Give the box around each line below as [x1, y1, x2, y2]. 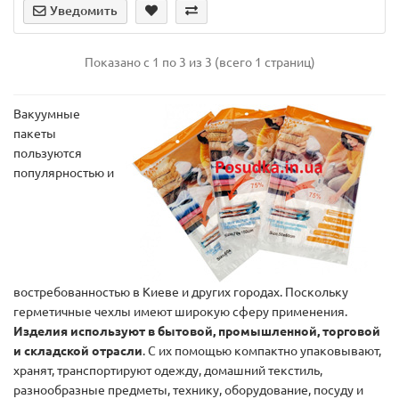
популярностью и [13, 165, 114, 180]
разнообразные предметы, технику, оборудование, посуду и [13, 382, 363, 397]
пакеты [13, 126, 56, 141]
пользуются [13, 145, 82, 160]
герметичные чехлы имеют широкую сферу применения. [13, 304, 347, 319]
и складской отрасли [13, 343, 142, 358]
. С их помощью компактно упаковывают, [142, 343, 381, 358]
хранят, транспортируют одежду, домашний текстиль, [13, 362, 322, 378]
